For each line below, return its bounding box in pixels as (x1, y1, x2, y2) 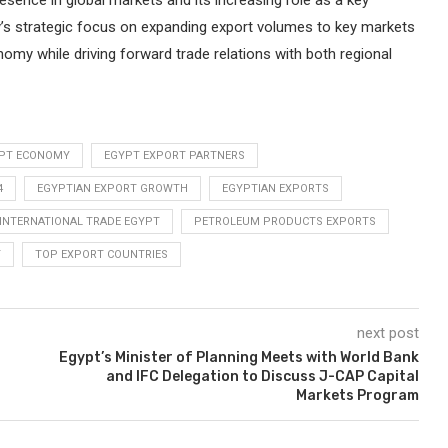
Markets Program (295, 387, 419, 405)
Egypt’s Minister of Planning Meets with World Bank (58, 349, 419, 367)
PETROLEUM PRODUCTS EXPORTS (194, 215, 376, 229)
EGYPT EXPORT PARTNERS (104, 149, 245, 163)
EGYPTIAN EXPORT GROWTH (37, 182, 188, 196)
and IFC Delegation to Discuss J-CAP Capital (105, 368, 419, 386)
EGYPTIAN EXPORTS (222, 182, 329, 196)
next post (356, 324, 419, 343)
